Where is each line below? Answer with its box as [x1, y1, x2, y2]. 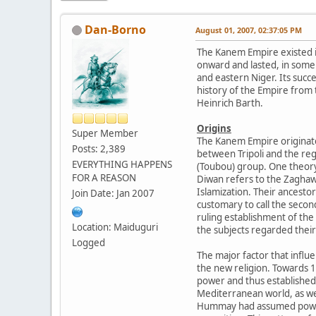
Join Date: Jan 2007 [72, 186, 154, 200]
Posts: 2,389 [72, 142, 126, 155]
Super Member [72, 126, 138, 140]
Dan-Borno [85, 21, 146, 37]
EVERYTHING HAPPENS [72, 157, 172, 171]
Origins [197, 121, 231, 135]
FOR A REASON [72, 171, 136, 184]
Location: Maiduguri [72, 220, 158, 233]
